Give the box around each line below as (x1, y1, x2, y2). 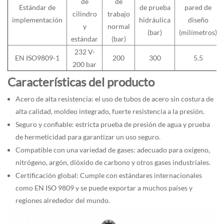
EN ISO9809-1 (15, 53, 59, 62)
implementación (12, 15, 62, 24)
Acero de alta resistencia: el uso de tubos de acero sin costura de (15, 94, 213, 103)
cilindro (72, 9, 97, 18)
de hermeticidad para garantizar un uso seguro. (15, 132, 160, 141)
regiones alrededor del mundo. (15, 196, 110, 205)
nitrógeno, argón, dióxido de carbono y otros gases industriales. (15, 158, 210, 167)
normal (107, 22, 130, 31)
